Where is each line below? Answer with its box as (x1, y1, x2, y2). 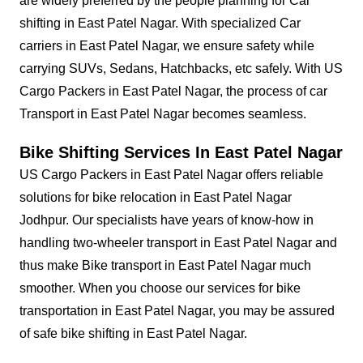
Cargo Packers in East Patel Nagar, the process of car (19, 84, 327, 99)
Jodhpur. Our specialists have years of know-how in (19, 213, 314, 228)
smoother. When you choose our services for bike (19, 281, 301, 296)
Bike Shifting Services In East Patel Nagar (19, 143, 343, 162)
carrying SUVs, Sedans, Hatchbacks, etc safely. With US (19, 62, 343, 76)
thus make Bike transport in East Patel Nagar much (19, 258, 311, 273)
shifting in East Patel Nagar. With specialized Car (19, 16, 301, 31)
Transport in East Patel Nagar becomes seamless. (19, 107, 306, 122)
